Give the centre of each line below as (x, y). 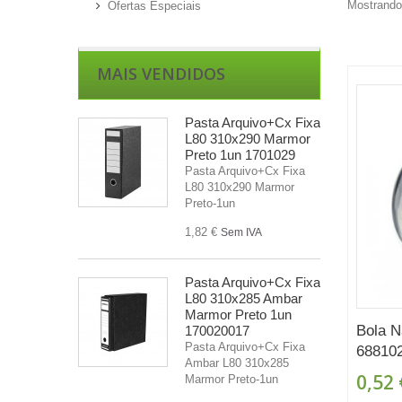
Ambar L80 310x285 (237, 363)
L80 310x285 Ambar (244, 298)
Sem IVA (241, 232)
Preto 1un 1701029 (240, 154)
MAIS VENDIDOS (161, 73)
